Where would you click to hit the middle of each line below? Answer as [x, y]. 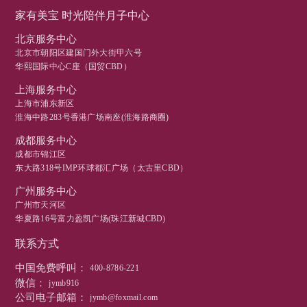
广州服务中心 [46, 192]
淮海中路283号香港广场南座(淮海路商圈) [92, 118]
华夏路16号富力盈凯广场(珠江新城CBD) [90, 219]
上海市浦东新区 [45, 104]
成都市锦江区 [41, 155]
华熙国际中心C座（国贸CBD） [73, 67]
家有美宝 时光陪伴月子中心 [83, 16]
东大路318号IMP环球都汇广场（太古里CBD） [102, 168]
